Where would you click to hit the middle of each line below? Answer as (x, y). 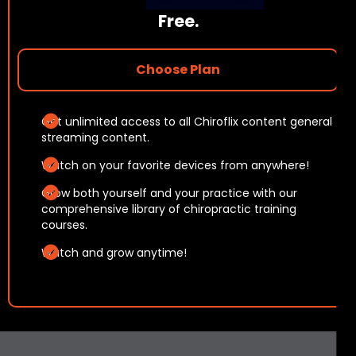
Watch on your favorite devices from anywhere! (175, 165)
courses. (64, 225)
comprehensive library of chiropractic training (169, 209)
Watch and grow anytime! (114, 253)
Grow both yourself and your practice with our (169, 193)
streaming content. (95, 137)
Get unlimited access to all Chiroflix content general (187, 122)
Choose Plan (178, 70)
